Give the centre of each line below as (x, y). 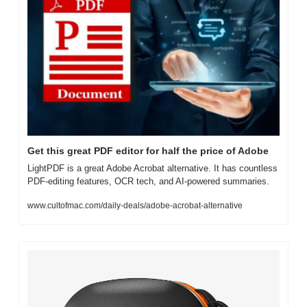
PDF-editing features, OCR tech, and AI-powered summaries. (148, 181)
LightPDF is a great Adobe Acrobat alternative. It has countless (152, 168)
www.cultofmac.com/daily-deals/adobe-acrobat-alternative (135, 205)
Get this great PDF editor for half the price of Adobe (148, 150)
